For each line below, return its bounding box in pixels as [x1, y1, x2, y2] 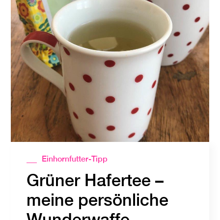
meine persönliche [27, 190, 169, 210]
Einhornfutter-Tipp [42, 154, 108, 164]
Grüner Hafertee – [27, 170, 164, 190]
